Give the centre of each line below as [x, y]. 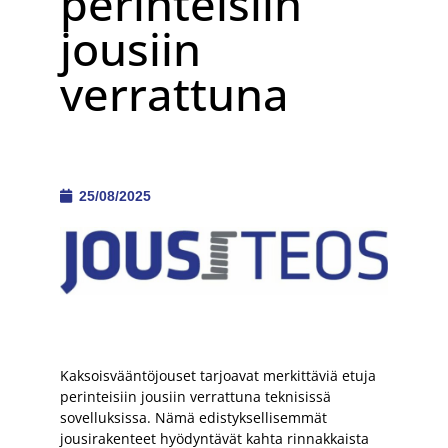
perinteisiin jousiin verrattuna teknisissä [195, 396]
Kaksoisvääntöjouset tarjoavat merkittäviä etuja [218, 375]
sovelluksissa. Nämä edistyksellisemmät [193, 417]
